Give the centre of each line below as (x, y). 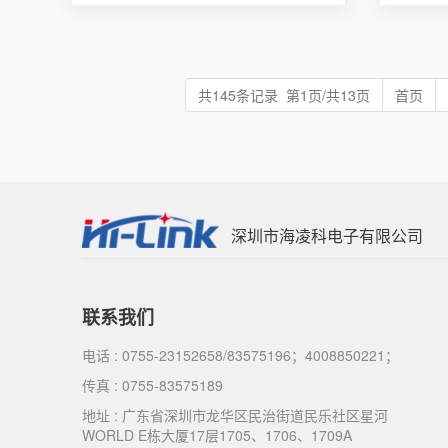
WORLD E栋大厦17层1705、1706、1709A (217, 434)
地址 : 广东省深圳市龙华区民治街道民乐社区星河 (235, 414)
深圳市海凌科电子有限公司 (327, 235)
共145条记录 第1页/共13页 (283, 94)
